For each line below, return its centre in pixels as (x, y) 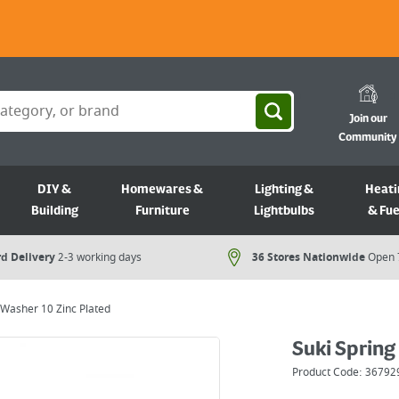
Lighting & (285, 190)
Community (368, 138)
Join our (368, 119)
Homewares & (163, 190)
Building (54, 211)
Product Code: (329, 372)
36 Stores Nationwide (309, 257)
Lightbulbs (285, 211)
